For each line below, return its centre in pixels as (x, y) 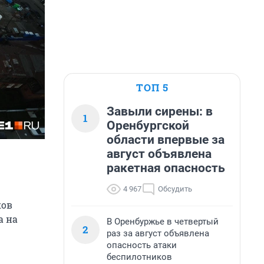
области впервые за (166, 140)
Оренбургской (148, 126)
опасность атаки (142, 245)
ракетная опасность (166, 168)
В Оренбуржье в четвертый (163, 222)
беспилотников (139, 257)
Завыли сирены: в (160, 111)
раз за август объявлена (158, 233)
